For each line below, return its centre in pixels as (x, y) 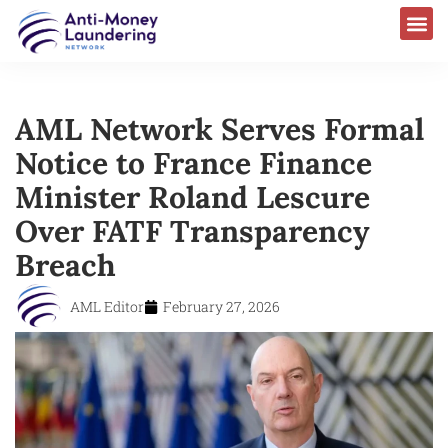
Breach (65, 264)
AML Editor (107, 306)
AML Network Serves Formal (219, 128)
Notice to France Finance (193, 162)
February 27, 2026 (221, 306)
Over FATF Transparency (192, 230)
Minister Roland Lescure (192, 196)
